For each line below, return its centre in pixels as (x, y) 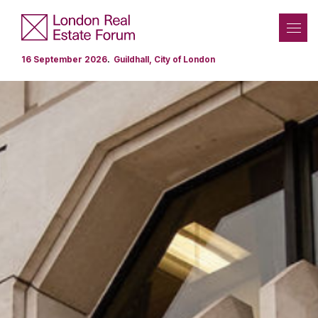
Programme (47, 307)
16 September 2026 (64, 60)
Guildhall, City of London (164, 60)
